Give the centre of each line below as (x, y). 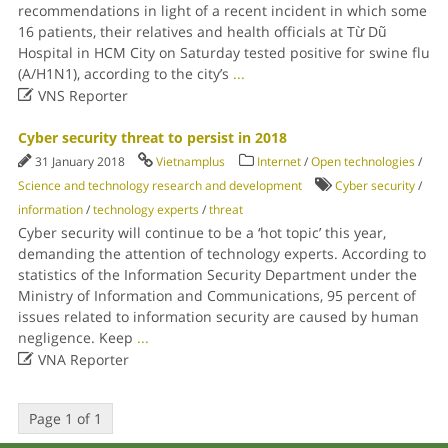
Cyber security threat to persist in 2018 (152, 137)
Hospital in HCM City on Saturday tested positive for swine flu (223, 52)
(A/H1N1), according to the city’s (125, 73)
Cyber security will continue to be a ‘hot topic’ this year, (201, 232)
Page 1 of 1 (65, 418)
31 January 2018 (81, 161)
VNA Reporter (81, 359)
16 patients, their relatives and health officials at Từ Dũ (202, 31)
